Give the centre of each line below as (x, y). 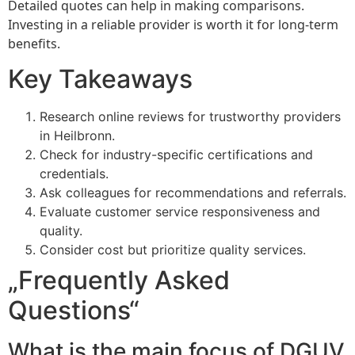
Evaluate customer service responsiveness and (180, 212)
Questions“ (74, 311)
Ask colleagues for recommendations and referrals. (193, 193)
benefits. (34, 43)
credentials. (74, 174)
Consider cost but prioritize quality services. (173, 250)
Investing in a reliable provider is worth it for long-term (173, 24)
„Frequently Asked (119, 281)
